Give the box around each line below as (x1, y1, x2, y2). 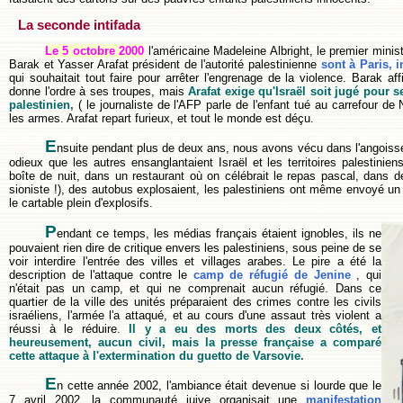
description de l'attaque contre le (9, 267, 193, 282)
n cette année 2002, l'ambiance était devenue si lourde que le (57, 378, 381, 392)
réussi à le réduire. (9, 321, 121, 336)
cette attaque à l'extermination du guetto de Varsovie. (9, 348, 304, 363)
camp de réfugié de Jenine (193, 267, 351, 282)
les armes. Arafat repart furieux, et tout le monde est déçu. (9, 111, 314, 125)
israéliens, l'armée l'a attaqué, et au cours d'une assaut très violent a (9, 308, 381, 322)
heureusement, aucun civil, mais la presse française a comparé (9, 335, 381, 349)
